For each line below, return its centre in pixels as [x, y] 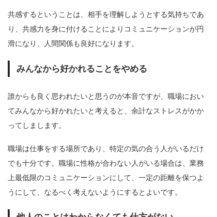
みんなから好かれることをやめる [82, 69]
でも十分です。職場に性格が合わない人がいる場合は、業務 [106, 163]
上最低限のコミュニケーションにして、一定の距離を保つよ [106, 177]
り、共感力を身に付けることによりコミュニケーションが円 [106, 29]
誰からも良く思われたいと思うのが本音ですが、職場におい [106, 96]
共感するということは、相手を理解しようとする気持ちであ [106, 15]
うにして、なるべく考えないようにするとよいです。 [95, 192]
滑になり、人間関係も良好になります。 [91, 44]
